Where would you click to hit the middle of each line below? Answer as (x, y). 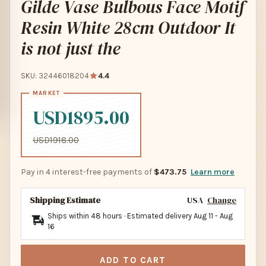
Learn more (213, 172)
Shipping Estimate (65, 200)
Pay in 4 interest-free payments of (87, 172)
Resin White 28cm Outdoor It (128, 28)
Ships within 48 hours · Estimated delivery (121, 216)
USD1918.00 (56, 140)
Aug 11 (203, 216)
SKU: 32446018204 (55, 76)
